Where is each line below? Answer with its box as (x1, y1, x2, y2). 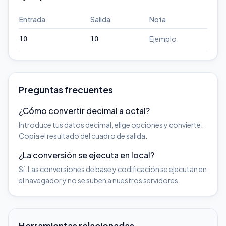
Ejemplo (149, 34, 177, 43)
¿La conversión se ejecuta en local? (19, 150, 154, 160)
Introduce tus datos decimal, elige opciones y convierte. (19, 120, 203, 129)
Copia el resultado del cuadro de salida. (19, 131, 147, 140)
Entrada (19, 15, 45, 24)
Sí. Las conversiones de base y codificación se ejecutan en (19, 164, 207, 174)
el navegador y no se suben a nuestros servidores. (19, 176, 180, 185)
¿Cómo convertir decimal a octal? (19, 105, 150, 116)
